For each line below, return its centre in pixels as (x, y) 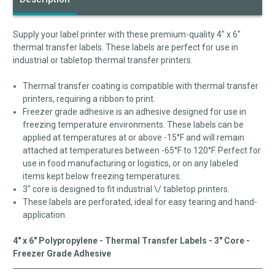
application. (45, 215)
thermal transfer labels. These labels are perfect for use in (126, 48)
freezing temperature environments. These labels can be (134, 125)
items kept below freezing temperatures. (103, 176)
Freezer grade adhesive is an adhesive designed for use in (135, 112)
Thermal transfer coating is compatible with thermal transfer (141, 86)
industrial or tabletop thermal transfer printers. (103, 60)
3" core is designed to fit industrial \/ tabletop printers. (126, 189)
